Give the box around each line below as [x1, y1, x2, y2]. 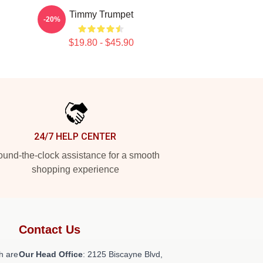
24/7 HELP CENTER [34, 131, 116, 142]
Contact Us [19, 223, 80, 236]
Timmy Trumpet [69, 9, 133, 19]
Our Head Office [19, 249, 83, 259]
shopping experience [31, 164, 119, 174]
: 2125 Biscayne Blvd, [83, 249, 163, 259]
